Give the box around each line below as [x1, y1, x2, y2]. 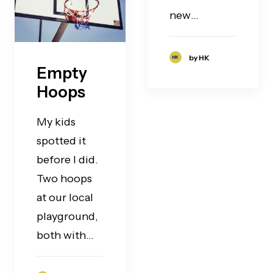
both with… [37, 228, 94, 242]
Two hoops [37, 171, 92, 185]
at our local [37, 190, 93, 204]
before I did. [37, 152, 98, 166]
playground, [37, 209, 98, 223]
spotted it [37, 133, 86, 147]
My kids [37, 115, 76, 129]
